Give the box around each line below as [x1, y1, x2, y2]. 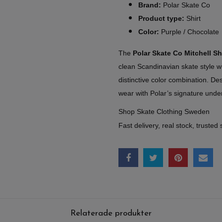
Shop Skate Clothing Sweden [118, 107, 210, 115]
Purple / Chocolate [159, 27, 219, 36]
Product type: [138, 14, 184, 22]
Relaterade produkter [70, 209, 152, 218]
